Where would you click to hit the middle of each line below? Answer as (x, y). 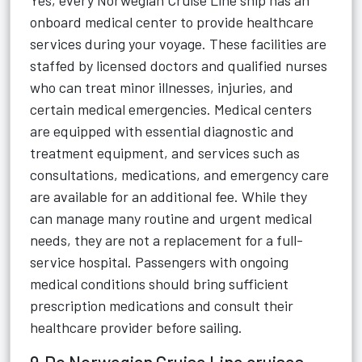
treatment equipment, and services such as (165, 153)
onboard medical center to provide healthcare (172, 22)
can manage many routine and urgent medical (171, 218)
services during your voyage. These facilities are (178, 44)
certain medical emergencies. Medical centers (171, 109)
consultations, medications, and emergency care (179, 175)
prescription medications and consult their (162, 305)
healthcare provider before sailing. (136, 327)
